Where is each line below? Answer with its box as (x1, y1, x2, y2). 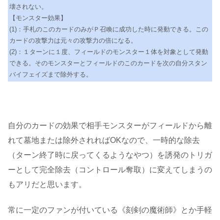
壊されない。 (9, 2, 48, 10)
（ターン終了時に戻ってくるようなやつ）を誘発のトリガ (8, 150, 212, 159)
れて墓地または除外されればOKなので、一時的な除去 (8, 136, 200, 144)
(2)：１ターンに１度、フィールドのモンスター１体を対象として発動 (9, 48, 208, 55)
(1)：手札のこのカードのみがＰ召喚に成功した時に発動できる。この (9, 25, 208, 33)
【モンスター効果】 (9, 14, 67, 22)
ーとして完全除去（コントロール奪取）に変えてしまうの (8, 165, 212, 174)
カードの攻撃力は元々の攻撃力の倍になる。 (9, 36, 137, 44)
